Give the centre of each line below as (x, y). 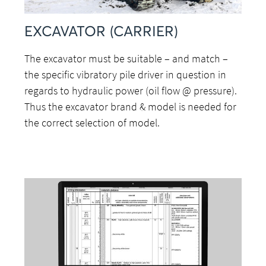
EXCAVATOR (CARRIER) (102, 32)
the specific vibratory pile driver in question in (126, 75)
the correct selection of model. (92, 123)
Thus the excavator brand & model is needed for (131, 107)
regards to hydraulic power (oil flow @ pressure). (131, 91)
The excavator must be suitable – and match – (126, 59)
